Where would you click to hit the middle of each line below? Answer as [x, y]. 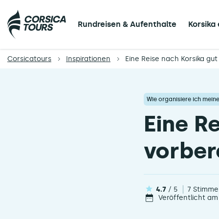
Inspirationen [88, 59]
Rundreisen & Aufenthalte [127, 24]
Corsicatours [29, 59]
